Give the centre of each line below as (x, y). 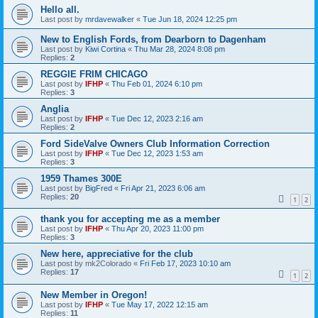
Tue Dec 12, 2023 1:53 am (157, 153)
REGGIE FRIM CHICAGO (94, 74)
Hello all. (60, 9)
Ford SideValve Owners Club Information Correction (155, 143)
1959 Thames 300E (81, 178)
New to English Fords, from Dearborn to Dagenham (153, 39)
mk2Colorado (108, 264)
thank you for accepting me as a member (130, 219)
